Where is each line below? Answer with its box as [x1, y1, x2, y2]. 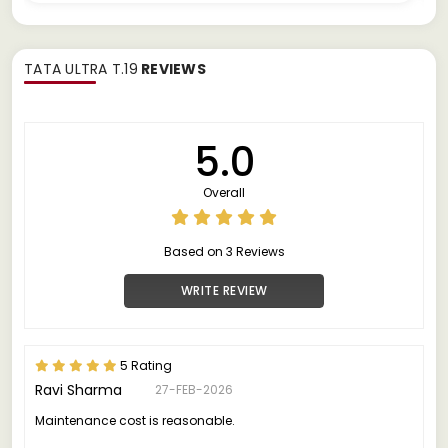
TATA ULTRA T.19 [24, 58, 138, 79]
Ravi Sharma [35, 379, 122, 400]
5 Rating [117, 356, 172, 374]
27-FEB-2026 [155, 380, 233, 398]
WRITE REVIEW [180, 281, 268, 299]
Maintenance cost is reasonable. [35, 411, 235, 429]
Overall [203, 183, 245, 201]
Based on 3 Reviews [163, 242, 285, 260]
